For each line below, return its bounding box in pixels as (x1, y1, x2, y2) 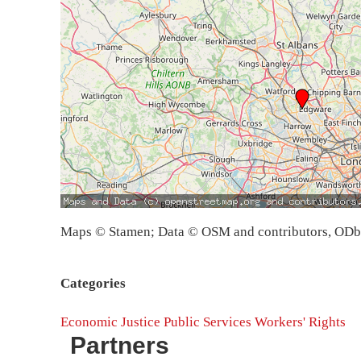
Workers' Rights (255, 314, 346, 330)
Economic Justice (60, 314, 160, 330)
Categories (60, 276, 126, 292)
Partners (70, 332, 169, 359)
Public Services (164, 314, 251, 330)
